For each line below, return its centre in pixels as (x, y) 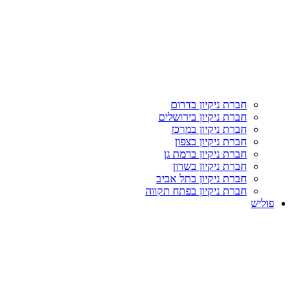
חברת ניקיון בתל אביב (201, 179)
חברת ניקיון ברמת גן (205, 154)
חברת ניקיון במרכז (209, 129)
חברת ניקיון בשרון (210, 166)
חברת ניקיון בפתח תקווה (196, 191)
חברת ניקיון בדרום (209, 105)
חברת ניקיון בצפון (211, 142)
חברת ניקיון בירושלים (202, 117)
